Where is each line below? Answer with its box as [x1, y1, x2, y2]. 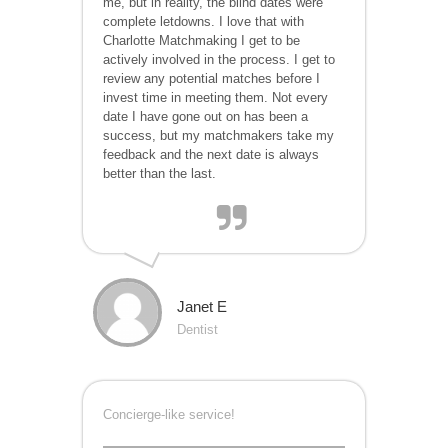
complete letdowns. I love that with [103, 13, 305, 29]
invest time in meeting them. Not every [103, 89, 329, 105]
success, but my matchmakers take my [103, 127, 335, 143]
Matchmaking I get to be [155, 32, 301, 48]
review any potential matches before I [103, 70, 321, 86]
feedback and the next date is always [103, 146, 320, 162]
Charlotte [103, 32, 156, 48]
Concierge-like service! [103, 406, 236, 422]
